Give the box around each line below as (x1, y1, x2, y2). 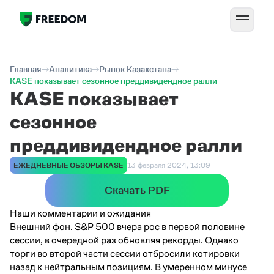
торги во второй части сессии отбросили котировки (10, 248, 240, 259)
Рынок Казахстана (99, 64, 171, 74)
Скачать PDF (104, 184, 170, 196)
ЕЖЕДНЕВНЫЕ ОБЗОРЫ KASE (13, 161, 124, 169)
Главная (10, 64, 42, 74)
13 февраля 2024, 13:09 (127, 161, 210, 169)
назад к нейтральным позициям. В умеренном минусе (10, 262, 247, 272)
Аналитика (49, 64, 92, 74)
